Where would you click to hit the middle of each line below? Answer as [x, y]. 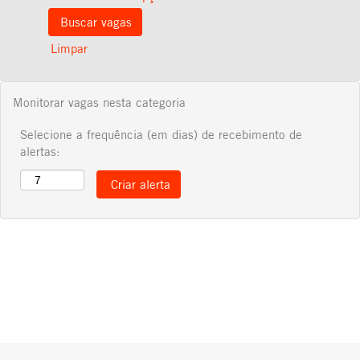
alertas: [40, 151]
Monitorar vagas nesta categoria [99, 102]
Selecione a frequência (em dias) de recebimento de [161, 134]
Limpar [69, 48]
